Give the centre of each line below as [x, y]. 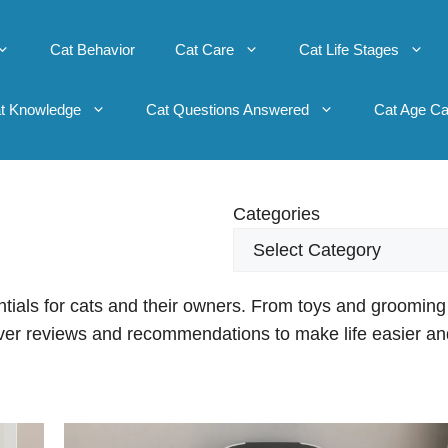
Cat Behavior [92, 49]
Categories [276, 214]
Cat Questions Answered [227, 109]
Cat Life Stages [348, 49]
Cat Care [204, 49]
